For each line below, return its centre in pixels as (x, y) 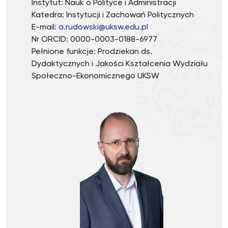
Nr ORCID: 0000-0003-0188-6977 (94, 40)
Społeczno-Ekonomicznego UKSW (95, 76)
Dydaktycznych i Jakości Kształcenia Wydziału (120, 64)
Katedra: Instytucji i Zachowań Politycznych (113, 15)
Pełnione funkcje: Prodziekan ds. (92, 52)
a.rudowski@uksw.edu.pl (103, 27)
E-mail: (45, 27)
